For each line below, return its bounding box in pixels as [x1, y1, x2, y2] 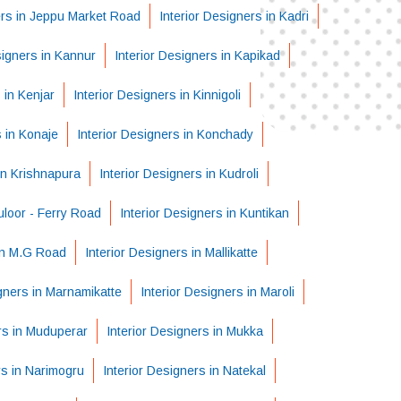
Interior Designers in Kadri [159, 9, 309, 23]
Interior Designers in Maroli [140, 285, 294, 299]
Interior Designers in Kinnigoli [73, 88, 241, 102]
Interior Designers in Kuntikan [119, 206, 289, 220]
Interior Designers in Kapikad [114, 48, 280, 63]
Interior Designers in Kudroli [98, 166, 259, 181]
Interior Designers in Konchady [76, 127, 253, 141]
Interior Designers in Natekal [103, 363, 266, 378]
